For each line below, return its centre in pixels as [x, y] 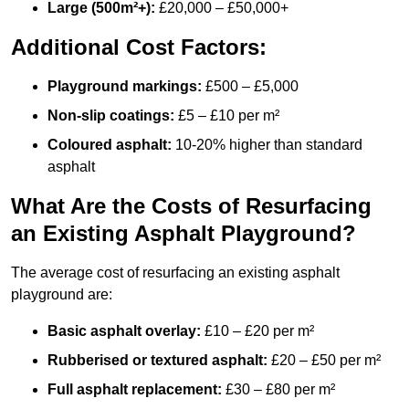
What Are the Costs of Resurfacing [191, 206]
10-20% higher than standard [267, 145]
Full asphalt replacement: [135, 390]
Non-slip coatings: [111, 116]
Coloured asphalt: [110, 145]
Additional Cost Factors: [139, 47]
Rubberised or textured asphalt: [157, 361]
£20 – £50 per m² [324, 361]
